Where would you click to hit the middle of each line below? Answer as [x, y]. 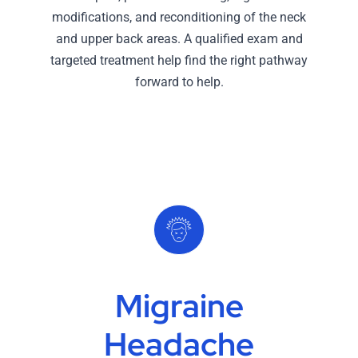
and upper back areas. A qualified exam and [179, 38]
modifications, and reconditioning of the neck [179, 17]
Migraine [179, 305]
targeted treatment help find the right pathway [179, 60]
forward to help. [179, 82]
